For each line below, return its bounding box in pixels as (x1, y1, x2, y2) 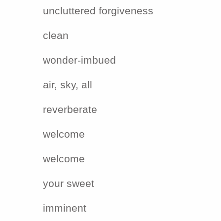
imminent (43, 202, 86, 214)
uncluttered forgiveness (43, 4, 153, 17)
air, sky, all (43, 78, 92, 91)
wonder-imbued (43, 54, 116, 66)
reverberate (43, 103, 97, 115)
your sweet (43, 177, 94, 189)
